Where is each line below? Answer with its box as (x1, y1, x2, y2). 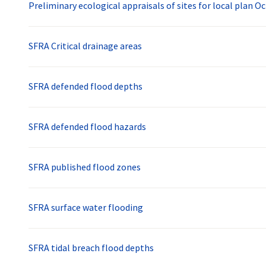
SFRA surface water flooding (28, 201, 143, 214)
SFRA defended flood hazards (28, 121, 146, 133)
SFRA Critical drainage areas (28, 40, 142, 52)
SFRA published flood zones (28, 161, 141, 173)
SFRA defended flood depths (28, 80, 142, 93)
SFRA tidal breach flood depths (28, 242, 154, 254)
